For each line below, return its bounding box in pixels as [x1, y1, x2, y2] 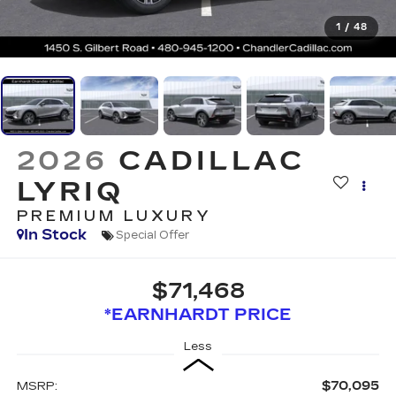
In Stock [23, 226, 87, 244]
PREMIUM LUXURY [16, 208, 213, 225]
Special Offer [115, 228, 190, 241]
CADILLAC [118, 145, 306, 178]
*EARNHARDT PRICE [104, 304, 292, 324]
